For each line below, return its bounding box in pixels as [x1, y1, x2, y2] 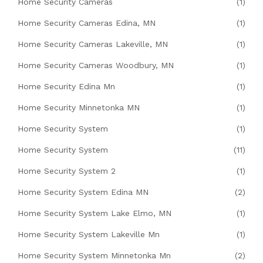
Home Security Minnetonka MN [18, 103, 140, 113]
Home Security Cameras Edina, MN [18, 18, 156, 28]
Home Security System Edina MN [18, 187, 149, 197]
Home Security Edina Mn [18, 82, 115, 92]
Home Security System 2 [18, 166, 116, 176]
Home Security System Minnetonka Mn [18, 251, 171, 261]
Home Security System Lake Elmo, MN [18, 208, 171, 218]
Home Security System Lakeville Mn [18, 230, 160, 240]
